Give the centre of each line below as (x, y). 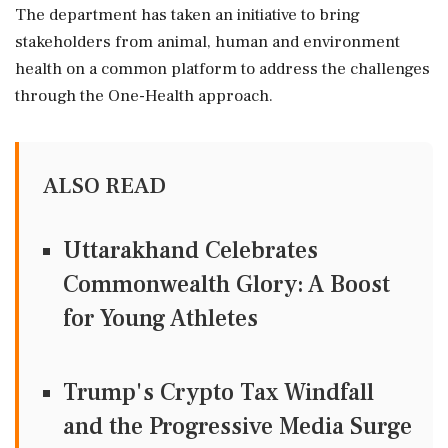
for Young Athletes (160, 318)
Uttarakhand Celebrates (190, 250)
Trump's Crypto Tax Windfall (218, 392)
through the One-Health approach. (144, 95)
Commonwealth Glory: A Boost (226, 284)
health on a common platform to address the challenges (222, 68)
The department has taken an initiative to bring (187, 14)
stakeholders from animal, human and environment (207, 41)
